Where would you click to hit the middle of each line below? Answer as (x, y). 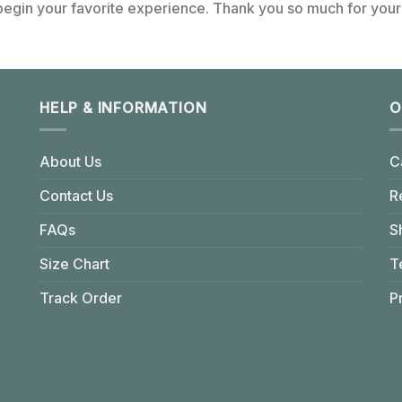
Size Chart (74, 264)
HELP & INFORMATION (123, 107)
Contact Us (76, 196)
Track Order (80, 298)
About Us (70, 162)
